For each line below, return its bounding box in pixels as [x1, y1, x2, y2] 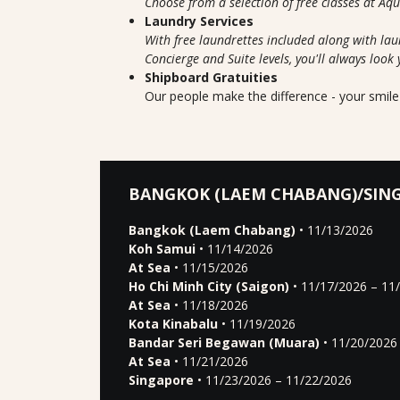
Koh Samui [129, 240, 196, 257]
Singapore [129, 371, 194, 388]
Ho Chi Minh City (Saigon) [129, 278, 289, 295]
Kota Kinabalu [129, 315, 218, 332]
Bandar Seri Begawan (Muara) [129, 334, 320, 351]
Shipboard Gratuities [145, 69, 278, 86]
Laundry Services [145, 12, 254, 29]
